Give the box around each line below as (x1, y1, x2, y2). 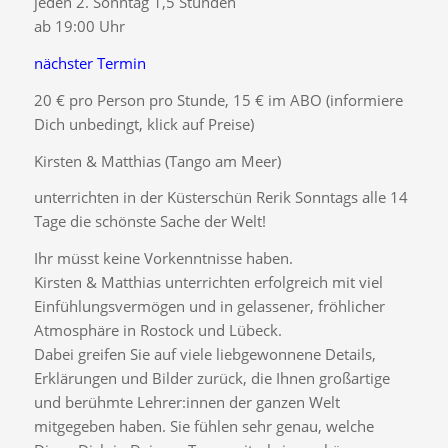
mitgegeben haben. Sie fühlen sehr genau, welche (33, 416, 374, 437)
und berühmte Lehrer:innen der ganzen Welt (33, 392, 340, 413)
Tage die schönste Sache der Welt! (33, 211, 266, 232)
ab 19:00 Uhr (33, 16, 125, 37)
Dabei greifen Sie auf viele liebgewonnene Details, (33, 344, 376, 365)
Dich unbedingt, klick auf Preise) (33, 113, 254, 134)
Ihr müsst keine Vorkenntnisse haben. (33, 248, 293, 269)
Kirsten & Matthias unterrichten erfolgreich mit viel (33, 272, 383, 293)
